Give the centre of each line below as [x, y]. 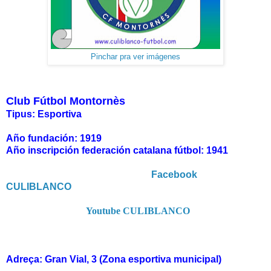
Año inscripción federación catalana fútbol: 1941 [117, 151]
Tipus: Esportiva [44, 114]
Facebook [174, 175]
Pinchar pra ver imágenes [135, 57]
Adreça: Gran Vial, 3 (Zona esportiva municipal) [114, 260]
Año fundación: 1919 [54, 139]
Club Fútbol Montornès [66, 101]
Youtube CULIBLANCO [138, 211]
